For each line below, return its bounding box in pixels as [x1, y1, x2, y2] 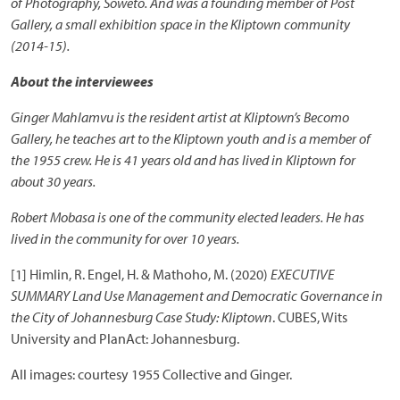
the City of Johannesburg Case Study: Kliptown [11, 308, 272, 327]
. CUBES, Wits [272, 308, 347, 327]
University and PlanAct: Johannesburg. [11, 329, 239, 348]
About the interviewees [11, 72, 154, 91]
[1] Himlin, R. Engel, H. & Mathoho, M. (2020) [11, 265, 271, 284]
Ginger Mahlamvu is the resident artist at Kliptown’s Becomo [11, 108, 349, 127]
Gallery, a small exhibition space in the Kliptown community [11, 15, 350, 34]
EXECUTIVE [271, 265, 335, 284]
